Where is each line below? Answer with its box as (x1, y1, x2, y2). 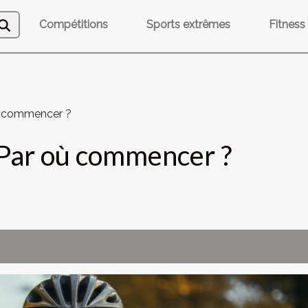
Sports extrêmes (146, 18, 230, 31)
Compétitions (39, 18, 108, 31)
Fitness (269, 18, 305, 31)
